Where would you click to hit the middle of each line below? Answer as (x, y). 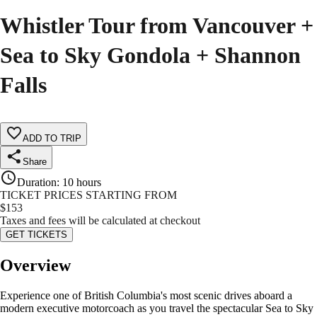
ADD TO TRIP (52, 139)
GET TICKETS (36, 235)
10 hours (82, 183)
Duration (37, 183)
